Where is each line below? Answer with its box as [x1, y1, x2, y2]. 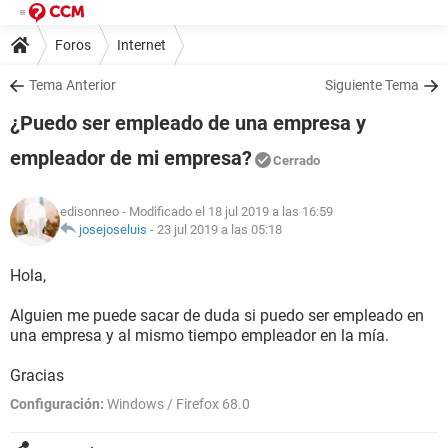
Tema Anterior [29, 77, 116, 93]
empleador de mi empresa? [10, 146, 252, 170]
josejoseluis [79, 222, 147, 237]
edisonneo [60, 204, 119, 219]
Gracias [10, 366, 64, 385]
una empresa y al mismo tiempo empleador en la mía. [10, 326, 389, 345]
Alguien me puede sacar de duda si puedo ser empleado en [10, 306, 424, 325]
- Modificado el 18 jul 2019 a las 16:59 [119, 204, 333, 219]
